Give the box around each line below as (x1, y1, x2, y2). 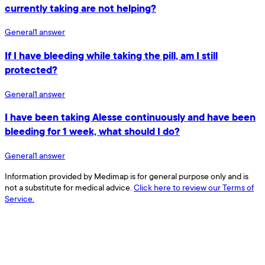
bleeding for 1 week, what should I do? (5, 124, 180, 139)
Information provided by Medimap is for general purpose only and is (5, 170, 248, 182)
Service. (5, 193, 34, 205)
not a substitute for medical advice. (5, 182, 132, 193)
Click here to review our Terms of (134, 182, 254, 193)
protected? (5, 63, 57, 77)
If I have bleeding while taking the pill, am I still (5, 49, 218, 63)
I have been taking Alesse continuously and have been (5, 110, 256, 125)
